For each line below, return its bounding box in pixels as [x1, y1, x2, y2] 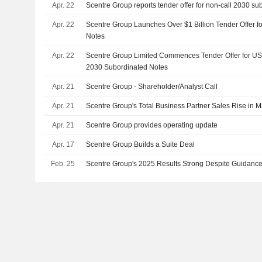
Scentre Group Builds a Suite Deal [86, 140, 195, 149]
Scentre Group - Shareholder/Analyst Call [86, 82, 218, 91]
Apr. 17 [51, 140, 74, 149]
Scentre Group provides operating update [86, 121, 218, 129]
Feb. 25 [51, 160, 75, 168]
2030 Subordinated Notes [86, 63, 168, 71]
